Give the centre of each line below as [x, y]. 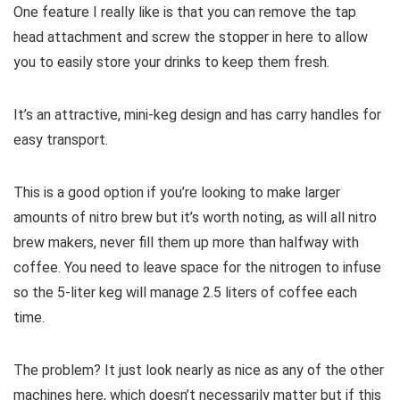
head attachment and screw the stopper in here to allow [191, 37]
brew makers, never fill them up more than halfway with [186, 243]
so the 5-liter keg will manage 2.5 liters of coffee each [185, 293]
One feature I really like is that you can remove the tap [185, 12]
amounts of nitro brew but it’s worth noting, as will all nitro [195, 218]
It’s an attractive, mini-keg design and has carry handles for [197, 115]
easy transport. [61, 140]
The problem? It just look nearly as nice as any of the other [199, 371]
